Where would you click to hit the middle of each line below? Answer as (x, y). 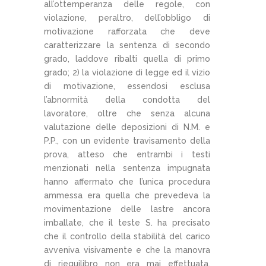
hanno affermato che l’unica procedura (127, 181)
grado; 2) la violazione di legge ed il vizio (127, 72)
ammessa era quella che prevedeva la (127, 195)
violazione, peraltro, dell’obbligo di (127, 18)
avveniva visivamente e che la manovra (127, 250)
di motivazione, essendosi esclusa (127, 86)
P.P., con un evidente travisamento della (127, 140)
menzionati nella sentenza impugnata (127, 168)
